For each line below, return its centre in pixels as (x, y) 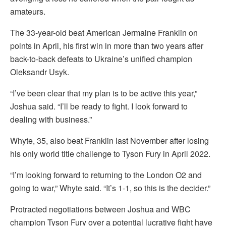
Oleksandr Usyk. (40, 72)
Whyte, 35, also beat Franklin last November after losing (109, 140)
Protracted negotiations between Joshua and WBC (100, 209)
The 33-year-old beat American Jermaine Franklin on (104, 32)
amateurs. (28, 11)
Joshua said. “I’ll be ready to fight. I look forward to (99, 106)
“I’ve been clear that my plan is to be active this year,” (104, 93)
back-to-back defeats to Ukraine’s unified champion (101, 59)
